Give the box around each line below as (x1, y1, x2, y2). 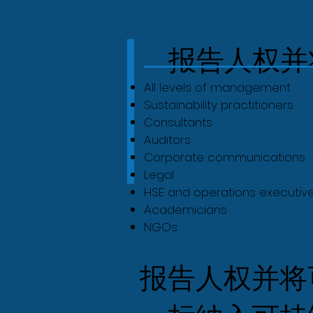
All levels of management (144, 79, 291, 96)
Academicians (144, 201, 227, 219)
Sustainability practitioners (144, 96, 293, 114)
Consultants (144, 114, 212, 131)
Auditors (144, 131, 191, 149)
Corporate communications (144, 149, 305, 166)
